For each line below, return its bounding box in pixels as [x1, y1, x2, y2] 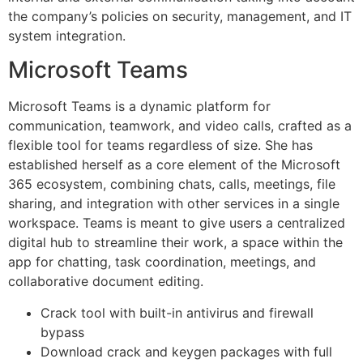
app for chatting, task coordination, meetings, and [8, 254, 316, 271]
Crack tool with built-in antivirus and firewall [41, 304, 314, 321]
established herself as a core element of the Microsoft [8, 156, 340, 173]
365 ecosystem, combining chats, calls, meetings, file [8, 176, 335, 193]
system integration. [8, 27, 126, 44]
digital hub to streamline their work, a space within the [8, 234, 343, 251]
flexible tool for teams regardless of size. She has [8, 137, 313, 154]
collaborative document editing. [8, 273, 203, 290]
